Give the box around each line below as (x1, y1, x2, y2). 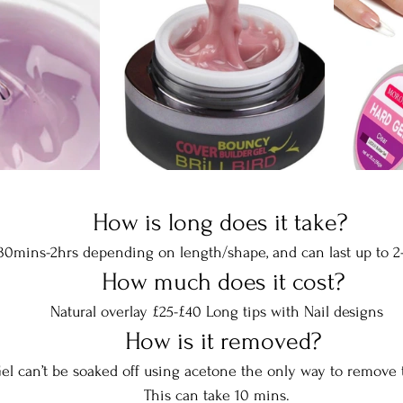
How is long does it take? (93, 209, 354, 237)
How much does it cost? (102, 268, 345, 297)
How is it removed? (125, 327, 321, 356)
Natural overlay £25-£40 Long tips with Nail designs (50, 303, 383, 321)
